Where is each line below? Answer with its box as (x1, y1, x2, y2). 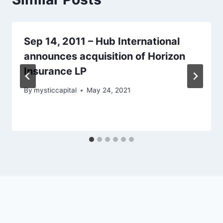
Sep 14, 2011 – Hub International (24, 35, 180, 47)
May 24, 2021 (87, 86, 131, 95)
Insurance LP (24, 65, 87, 77)
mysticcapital (34, 86, 77, 95)
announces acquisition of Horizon (24, 50, 185, 62)
